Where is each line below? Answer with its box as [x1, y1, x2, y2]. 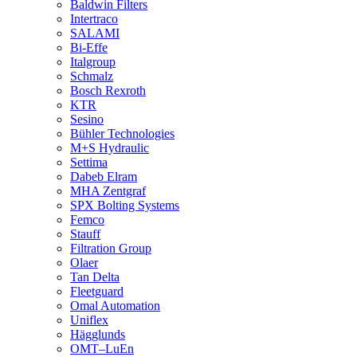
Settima [70, 155, 108, 169]
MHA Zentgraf [70, 184, 146, 198]
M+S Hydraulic [70, 141, 149, 155]
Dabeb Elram [70, 170, 137, 183]
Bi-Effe [70, 41, 108, 54]
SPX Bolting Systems [70, 198, 179, 212]
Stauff [70, 227, 100, 241]
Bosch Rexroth [70, 84, 146, 97]
